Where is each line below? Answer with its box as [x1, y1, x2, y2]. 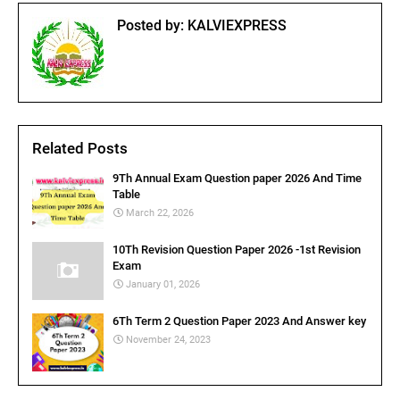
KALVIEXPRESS [184, 17, 287, 34]
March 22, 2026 [126, 207, 194, 219]
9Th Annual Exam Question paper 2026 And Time [112, 171, 362, 185]
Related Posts [32, 139, 128, 157]
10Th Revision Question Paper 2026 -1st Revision [112, 243, 361, 256]
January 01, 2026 [126, 279, 200, 290]
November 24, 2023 [126, 334, 211, 346]
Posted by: [117, 17, 184, 34]
